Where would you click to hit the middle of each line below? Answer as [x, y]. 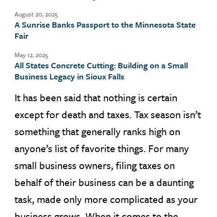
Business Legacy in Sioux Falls [70, 76]
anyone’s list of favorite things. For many [102, 148]
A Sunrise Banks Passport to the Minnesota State [105, 24]
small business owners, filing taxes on [95, 165]
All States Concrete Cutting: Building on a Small [101, 65]
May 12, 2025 [31, 55]
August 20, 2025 [36, 14]
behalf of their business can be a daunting [104, 182]
